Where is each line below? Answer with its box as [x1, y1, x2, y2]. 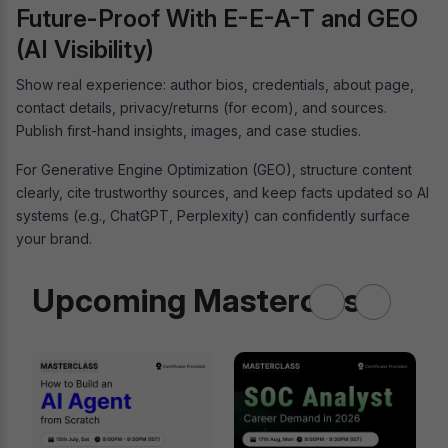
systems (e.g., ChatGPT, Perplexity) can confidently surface [16, 206, 410, 224]
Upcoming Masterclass [32, 280, 376, 320]
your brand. [16, 229, 92, 247]
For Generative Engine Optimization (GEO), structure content [16, 160, 412, 178]
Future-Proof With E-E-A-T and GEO [16, 3, 418, 33]
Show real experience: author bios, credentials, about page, [16, 75, 414, 93]
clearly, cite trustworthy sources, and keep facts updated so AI [16, 183, 429, 201]
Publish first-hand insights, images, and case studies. [16, 121, 365, 139]
